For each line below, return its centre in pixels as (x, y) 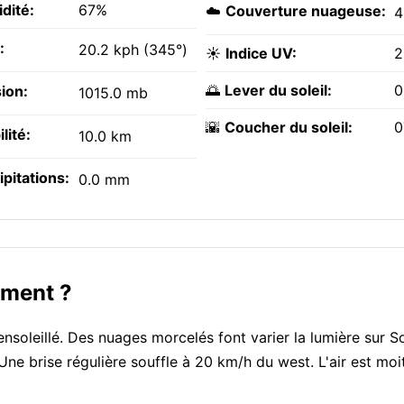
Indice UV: (261, 54)
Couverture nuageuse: (306, 11)
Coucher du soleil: (289, 128)
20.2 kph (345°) (133, 50)
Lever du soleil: (278, 91)
